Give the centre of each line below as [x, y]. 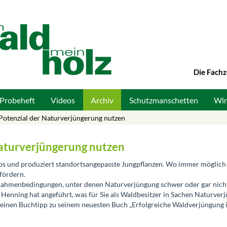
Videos [63, 100]
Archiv [102, 100]
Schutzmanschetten [164, 100]
